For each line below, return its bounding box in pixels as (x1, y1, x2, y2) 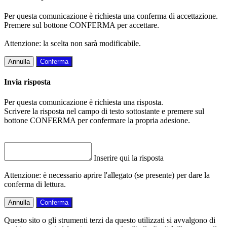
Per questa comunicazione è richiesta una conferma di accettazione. (4, 12, 218, 21)
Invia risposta (4, 78, 51, 87)
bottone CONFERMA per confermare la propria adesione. (4, 116, 190, 125)
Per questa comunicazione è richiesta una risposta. (4, 97, 163, 106)
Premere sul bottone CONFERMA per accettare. (4, 21, 159, 30)
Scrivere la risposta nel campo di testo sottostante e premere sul (4, 106, 204, 116)
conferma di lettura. (4, 179, 66, 188)
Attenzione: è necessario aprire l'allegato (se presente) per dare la (4, 170, 210, 179)
